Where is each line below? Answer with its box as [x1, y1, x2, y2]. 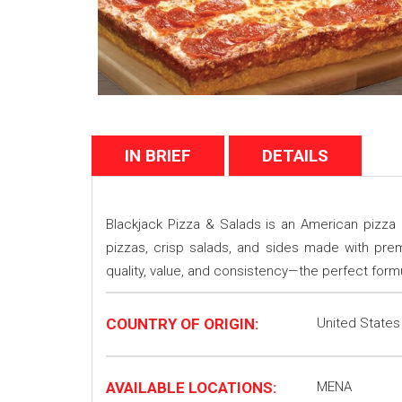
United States [317, 315, 400, 331]
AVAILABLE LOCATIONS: [106, 379, 276, 397]
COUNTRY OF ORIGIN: [106, 315, 258, 333]
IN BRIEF [125, 145, 191, 166]
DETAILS [262, 145, 328, 166]
